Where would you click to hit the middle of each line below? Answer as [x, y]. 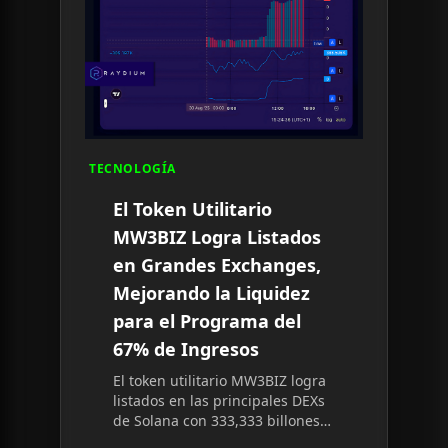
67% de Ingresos [186, 349]
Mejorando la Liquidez [211, 293]
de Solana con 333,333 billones [216, 420]
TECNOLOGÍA [132, 168]
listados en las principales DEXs [219, 400]
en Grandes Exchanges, [217, 265]
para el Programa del [207, 321]
